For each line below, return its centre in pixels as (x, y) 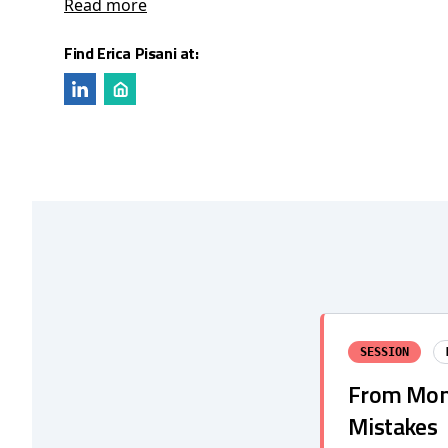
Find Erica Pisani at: (131, 53)
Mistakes (393, 426)
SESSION (384, 352)
